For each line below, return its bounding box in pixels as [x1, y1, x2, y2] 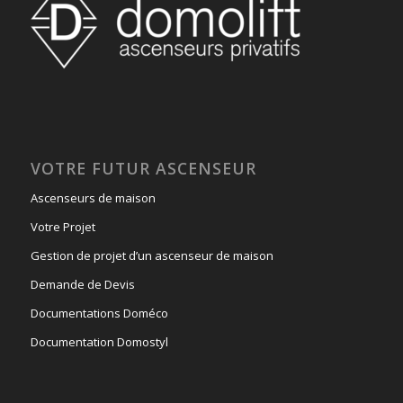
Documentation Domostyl [30, 333, 168, 350]
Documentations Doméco [30, 304, 168, 321]
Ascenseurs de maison [30, 189, 156, 206]
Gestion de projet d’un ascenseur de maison [30, 246, 273, 264]
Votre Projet [30, 218, 95, 235]
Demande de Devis [30, 275, 135, 292]
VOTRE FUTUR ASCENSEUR [30, 157, 256, 179]
